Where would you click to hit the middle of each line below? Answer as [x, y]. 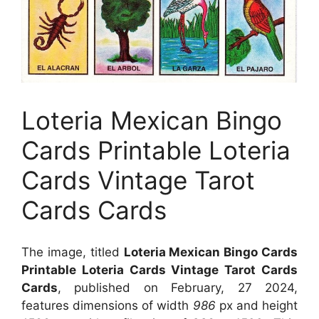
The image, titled [73, 252]
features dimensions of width [107, 305]
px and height [257, 305]
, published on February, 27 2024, [178, 287]
